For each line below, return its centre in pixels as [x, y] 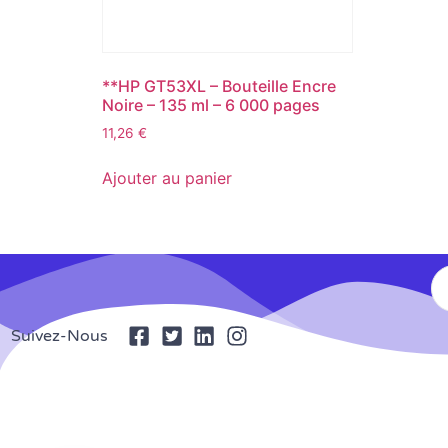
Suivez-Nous [59, 335]
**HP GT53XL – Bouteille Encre [219, 86]
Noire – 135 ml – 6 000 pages [211, 105]
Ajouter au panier [167, 178]
